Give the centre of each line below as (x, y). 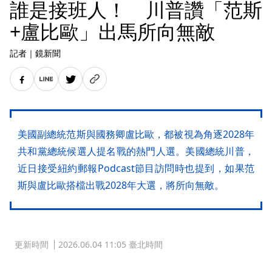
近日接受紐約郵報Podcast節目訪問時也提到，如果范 (136, 168)
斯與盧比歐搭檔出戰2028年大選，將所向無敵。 (121, 185)
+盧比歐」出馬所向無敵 (112, 31)
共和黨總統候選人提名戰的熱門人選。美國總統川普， (136, 151)
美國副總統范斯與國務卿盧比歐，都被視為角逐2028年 (136, 134)
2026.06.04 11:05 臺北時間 (110, 244)
